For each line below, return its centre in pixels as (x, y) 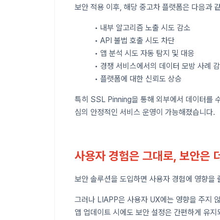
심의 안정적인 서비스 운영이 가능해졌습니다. (145, 112)
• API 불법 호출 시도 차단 (135, 40)
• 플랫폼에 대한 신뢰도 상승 (138, 79)
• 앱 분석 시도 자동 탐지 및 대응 (144, 53)
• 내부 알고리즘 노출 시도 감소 (142, 27)
